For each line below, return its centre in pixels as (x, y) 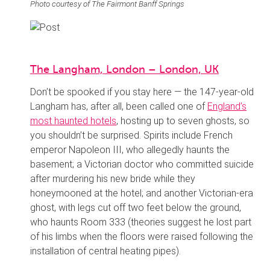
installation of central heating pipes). (105, 251)
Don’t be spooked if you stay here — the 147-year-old (142, 92)
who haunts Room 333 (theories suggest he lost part (141, 222)
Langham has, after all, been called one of (119, 107)
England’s (227, 107)
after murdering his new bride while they (113, 179)
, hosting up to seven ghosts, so (183, 121)
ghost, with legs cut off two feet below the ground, (136, 208)
